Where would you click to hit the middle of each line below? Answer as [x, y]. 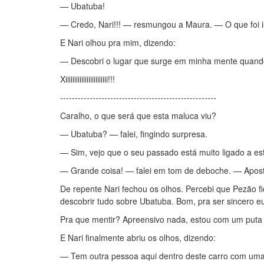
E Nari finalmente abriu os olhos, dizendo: [138, 237]
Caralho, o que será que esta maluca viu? [138, 115]
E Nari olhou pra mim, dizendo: [118, 42]
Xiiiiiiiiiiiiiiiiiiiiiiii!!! [88, 79]
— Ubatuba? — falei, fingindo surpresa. [134, 134]
